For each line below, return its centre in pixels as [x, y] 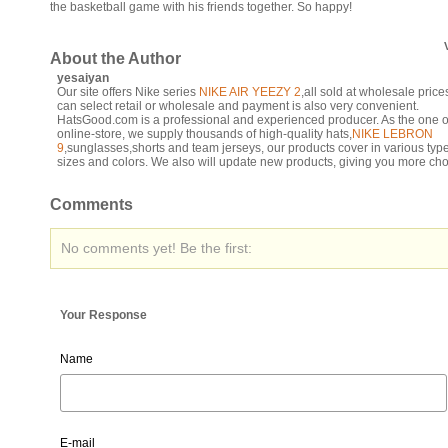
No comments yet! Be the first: [156, 248]
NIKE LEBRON [392, 134]
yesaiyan [83, 78]
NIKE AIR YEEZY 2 [250, 92]
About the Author [115, 58]
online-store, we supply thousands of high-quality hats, [204, 134]
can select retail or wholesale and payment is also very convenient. [238, 106]
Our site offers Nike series [128, 92]
